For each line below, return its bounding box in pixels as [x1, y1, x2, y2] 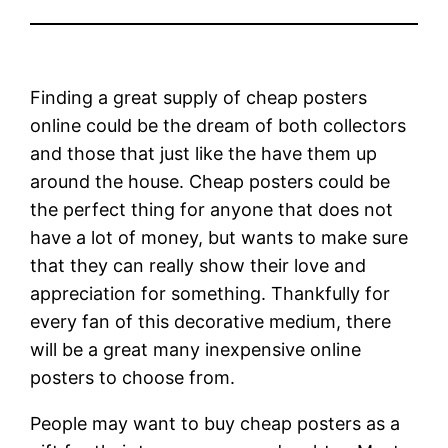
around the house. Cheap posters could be [30, 170, 391, 192]
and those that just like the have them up [30, 142, 378, 164]
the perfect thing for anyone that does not [30, 198, 394, 220]
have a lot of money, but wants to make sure [30, 226, 409, 248]
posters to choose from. [30, 366, 236, 388]
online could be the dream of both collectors [30, 114, 407, 136]
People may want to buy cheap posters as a [30, 412, 401, 434]
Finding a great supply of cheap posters [30, 86, 368, 108]
